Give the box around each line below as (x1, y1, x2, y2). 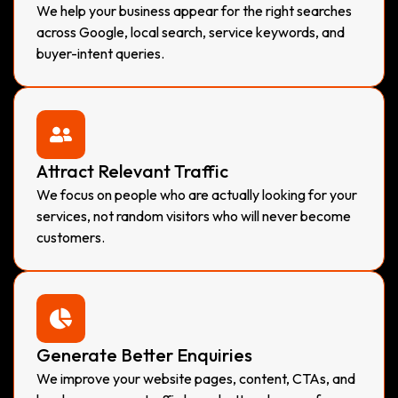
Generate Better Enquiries (36, 343, 252, 366)
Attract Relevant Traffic (36, 159, 228, 182)
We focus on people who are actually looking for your (36, 185, 357, 203)
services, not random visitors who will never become (36, 206, 351, 225)
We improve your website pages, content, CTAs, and (36, 369, 355, 387)
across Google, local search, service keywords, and (36, 22, 345, 41)
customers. (36, 227, 105, 246)
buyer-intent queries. (36, 44, 164, 62)
